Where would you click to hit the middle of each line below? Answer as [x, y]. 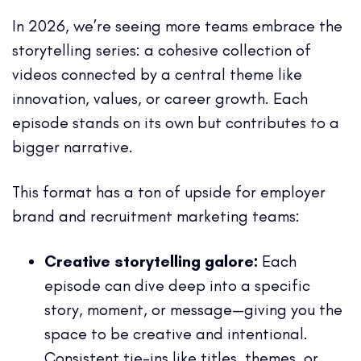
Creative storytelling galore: [153, 261]
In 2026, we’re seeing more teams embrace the [177, 25]
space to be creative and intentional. [176, 333]
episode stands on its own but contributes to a [176, 122]
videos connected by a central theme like [157, 74]
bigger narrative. [73, 146]
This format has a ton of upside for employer [169, 191]
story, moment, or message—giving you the [193, 309]
